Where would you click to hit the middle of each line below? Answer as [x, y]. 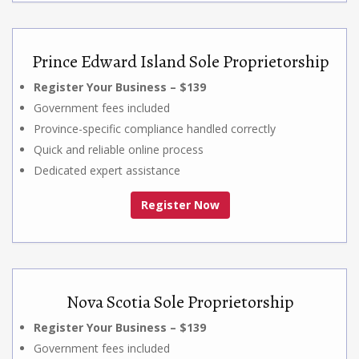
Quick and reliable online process [119, 149]
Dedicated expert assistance [107, 170]
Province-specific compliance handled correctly [155, 128]
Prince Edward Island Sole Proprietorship [180, 61]
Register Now [180, 204]
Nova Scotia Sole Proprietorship [180, 302]
